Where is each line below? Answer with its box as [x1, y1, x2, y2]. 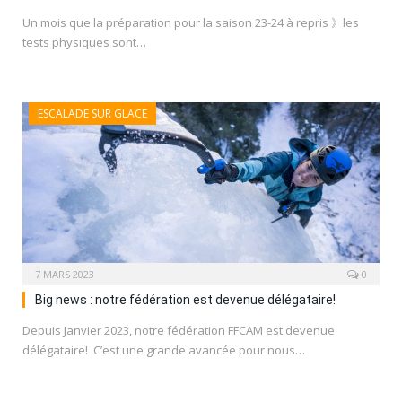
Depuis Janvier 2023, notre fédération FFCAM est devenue [22, 321, 335, 338]
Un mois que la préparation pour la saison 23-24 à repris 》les [22, 14, 359, 31]
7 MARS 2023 [35, 267, 94, 281]
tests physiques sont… [22, 34, 146, 51]
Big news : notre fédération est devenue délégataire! [35, 292, 336, 307]
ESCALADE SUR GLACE [38, 106, 147, 122]
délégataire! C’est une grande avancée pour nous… [22, 341, 305, 358]
